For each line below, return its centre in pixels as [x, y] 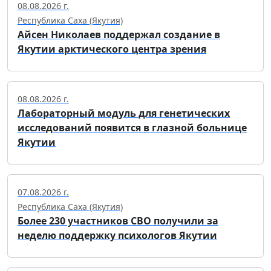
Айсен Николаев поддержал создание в [119, 35]
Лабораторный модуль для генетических [124, 113]
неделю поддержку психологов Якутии [117, 236]
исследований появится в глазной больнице [132, 128]
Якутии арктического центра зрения [112, 49]
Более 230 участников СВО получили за [118, 221]
